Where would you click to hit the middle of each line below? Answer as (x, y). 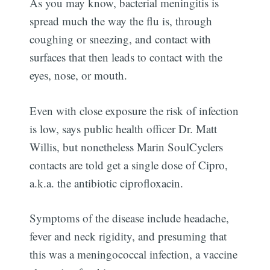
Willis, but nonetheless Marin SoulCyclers (127, 146)
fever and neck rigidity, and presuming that (128, 236)
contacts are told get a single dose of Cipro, (129, 165)
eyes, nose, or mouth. (79, 75)
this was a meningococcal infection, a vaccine (134, 254)
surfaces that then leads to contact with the (126, 57)
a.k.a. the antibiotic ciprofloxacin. (107, 183)
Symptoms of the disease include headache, (130, 218)
